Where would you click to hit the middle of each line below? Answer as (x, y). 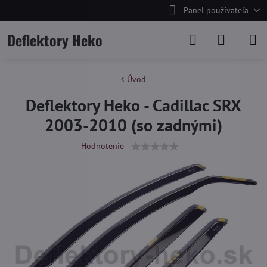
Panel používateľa (216, 10)
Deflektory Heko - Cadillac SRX (133, 105)
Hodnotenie (103, 146)
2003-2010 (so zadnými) (133, 125)
